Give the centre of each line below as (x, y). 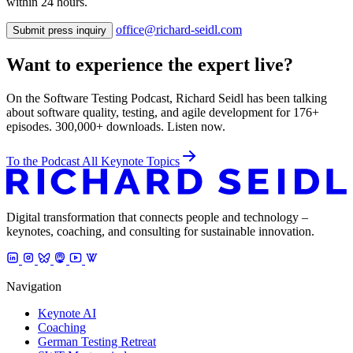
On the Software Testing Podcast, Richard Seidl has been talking (167, 98)
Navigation (34, 286)
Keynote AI (67, 313)
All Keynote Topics (131, 161)
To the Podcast (44, 161)
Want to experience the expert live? (150, 64)
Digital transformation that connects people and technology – (157, 217)
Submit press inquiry (59, 31)
